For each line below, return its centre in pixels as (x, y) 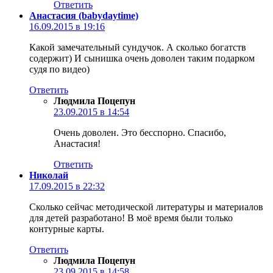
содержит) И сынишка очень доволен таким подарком (142, 58)
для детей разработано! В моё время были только (131, 218)
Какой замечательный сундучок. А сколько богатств (138, 47)
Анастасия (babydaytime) (84, 15)
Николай (49, 175)
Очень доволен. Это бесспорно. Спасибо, (140, 132)
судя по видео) (59, 69)
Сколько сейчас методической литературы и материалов (146, 207)
